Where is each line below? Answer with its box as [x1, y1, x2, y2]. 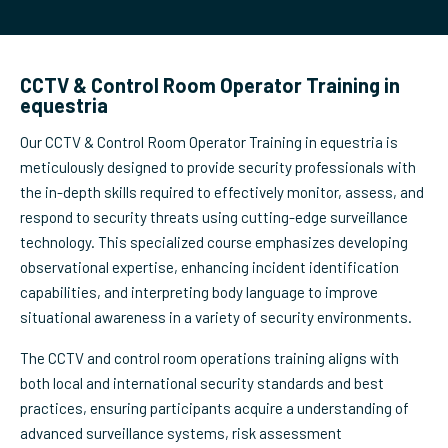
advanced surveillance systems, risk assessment [20, 424, 342, 442]
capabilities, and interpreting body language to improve [20, 283, 378, 301]
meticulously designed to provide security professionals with [20, 158, 416, 176]
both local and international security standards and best [20, 374, 384, 392]
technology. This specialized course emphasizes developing [20, 233, 408, 251]
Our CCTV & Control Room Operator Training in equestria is [20, 133, 398, 151]
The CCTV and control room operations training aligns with [20, 349, 399, 367]
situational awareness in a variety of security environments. [20, 308, 412, 326]
